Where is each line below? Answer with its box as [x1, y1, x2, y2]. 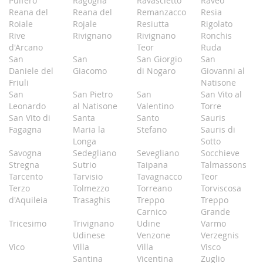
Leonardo [9, 100, 46, 112]
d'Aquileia [9, 194, 48, 205]
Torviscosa [200, 183, 241, 194]
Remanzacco [136, 6, 186, 18]
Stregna [9, 159, 39, 170]
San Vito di [9, 112, 50, 123]
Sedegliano [72, 147, 116, 159]
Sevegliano [136, 147, 179, 159]
